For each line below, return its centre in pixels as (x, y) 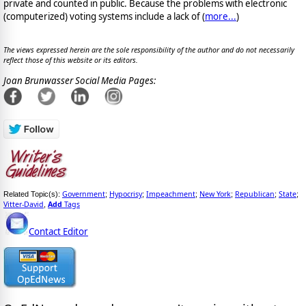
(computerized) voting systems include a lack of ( (104, 16)
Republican (255, 194)
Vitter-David (24, 204)
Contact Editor (58, 231)
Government (84, 194)
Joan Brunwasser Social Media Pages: (80, 81)
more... (221, 16)
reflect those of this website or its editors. (71, 60)
